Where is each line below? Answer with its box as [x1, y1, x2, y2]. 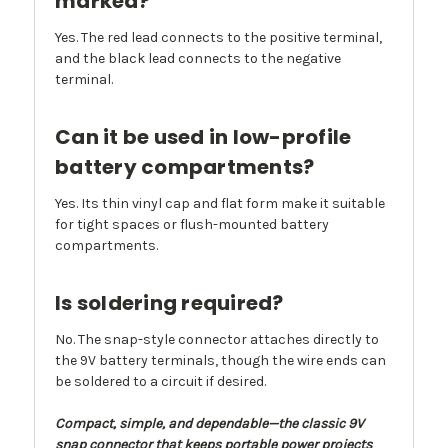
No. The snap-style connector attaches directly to [55, 331, 379, 349]
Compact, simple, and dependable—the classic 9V [55, 415, 364, 433]
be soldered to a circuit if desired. [55, 373, 266, 391]
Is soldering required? [55, 289, 284, 318]
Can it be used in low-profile [55, 123, 352, 152]
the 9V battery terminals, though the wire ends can [55, 352, 386, 370]
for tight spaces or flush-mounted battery [55, 216, 329, 234]
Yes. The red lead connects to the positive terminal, [55, 29, 382, 47]
